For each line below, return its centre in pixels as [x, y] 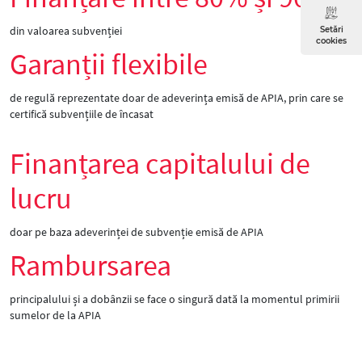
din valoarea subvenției [66, 31]
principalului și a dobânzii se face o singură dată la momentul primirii [175, 299]
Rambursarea [90, 265]
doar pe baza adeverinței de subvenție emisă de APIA [137, 232]
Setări [331, 29]
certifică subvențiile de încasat [82, 114]
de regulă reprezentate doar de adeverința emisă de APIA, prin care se [177, 98]
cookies [331, 41]
